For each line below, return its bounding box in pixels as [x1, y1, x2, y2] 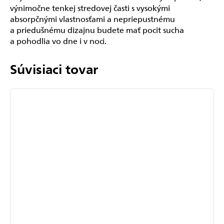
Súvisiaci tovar [10, 59, 98, 78]
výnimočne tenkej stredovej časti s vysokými [10, 2, 170, 13]
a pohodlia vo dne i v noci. [10, 35, 106, 46]
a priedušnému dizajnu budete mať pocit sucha [10, 24, 184, 35]
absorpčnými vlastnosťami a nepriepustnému [10, 13, 175, 24]
